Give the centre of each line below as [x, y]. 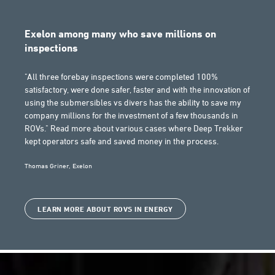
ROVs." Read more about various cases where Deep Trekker [134, 128]
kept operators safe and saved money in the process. [122, 141]
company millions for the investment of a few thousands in [131, 115]
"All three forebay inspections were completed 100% [121, 76]
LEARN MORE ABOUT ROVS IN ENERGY [105, 209]
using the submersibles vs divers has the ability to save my [133, 102]
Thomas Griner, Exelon [58, 165]
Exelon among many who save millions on [120, 33]
